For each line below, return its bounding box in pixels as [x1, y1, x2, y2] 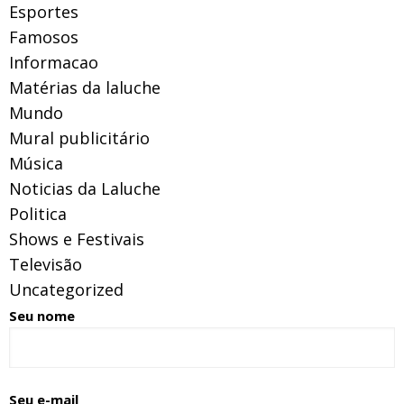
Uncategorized [9, 278, 124, 300]
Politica [9, 202, 67, 225]
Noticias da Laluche [9, 177, 161, 199]
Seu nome [9, 306, 75, 325]
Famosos [9, 25, 78, 48]
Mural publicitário [9, 126, 150, 149]
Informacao [9, 50, 98, 73]
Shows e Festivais [9, 227, 144, 250]
